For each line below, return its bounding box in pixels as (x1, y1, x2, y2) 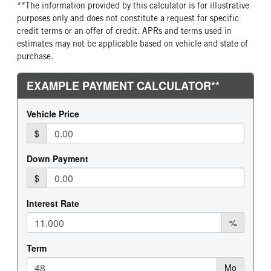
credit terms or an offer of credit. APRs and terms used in (17, 26, 232, 36)
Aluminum (30, 20, 73, 31)
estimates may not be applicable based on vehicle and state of (17, 39, 248, 48)
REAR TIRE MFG (139, 7, 192, 19)
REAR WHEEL (30, 7, 74, 19)
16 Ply (30, 52, 57, 64)
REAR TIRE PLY (30, 39, 80, 51)
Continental (139, 20, 186, 31)
